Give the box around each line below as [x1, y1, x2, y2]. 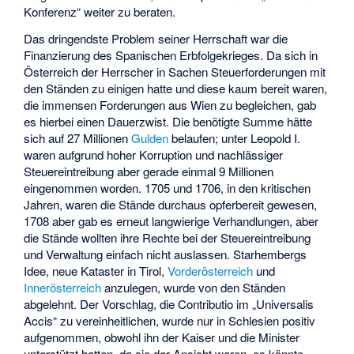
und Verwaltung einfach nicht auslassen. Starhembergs [24, 246, 307, 263]
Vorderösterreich [168, 262, 254, 280]
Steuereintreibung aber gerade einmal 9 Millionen [24, 163, 274, 180]
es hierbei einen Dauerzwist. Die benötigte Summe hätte [24, 113, 313, 130]
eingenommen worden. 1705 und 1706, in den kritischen [24, 179, 311, 197]
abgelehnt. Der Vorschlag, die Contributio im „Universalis [24, 296, 314, 313]
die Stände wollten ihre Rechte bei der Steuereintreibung [24, 229, 311, 247]
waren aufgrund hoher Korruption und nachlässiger [24, 146, 284, 164]
